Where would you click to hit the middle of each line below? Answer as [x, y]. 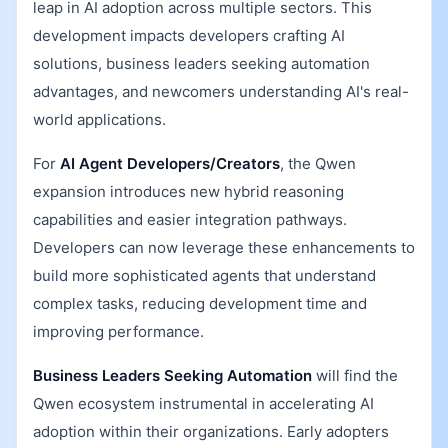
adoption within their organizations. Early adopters [211, 431]
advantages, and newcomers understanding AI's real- [221, 91]
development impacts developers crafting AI [189, 35]
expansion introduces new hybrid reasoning [188, 191]
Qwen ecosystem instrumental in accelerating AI [203, 403]
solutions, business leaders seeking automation [201, 63]
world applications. [99, 119]
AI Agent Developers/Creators [170, 163]
